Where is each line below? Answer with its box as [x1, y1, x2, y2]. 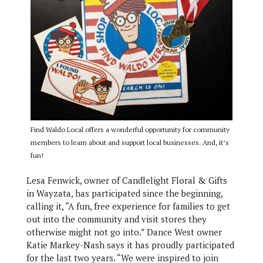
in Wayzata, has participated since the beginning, [26, 187, 222, 200]
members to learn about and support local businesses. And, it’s [30, 138, 229, 147]
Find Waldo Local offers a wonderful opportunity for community [30, 125, 230, 134]
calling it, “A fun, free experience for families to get [26, 200, 230, 213]
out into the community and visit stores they [26, 213, 207, 225]
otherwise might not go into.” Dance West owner [26, 226, 222, 238]
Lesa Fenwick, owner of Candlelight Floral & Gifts [26, 174, 227, 187]
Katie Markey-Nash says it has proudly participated [26, 239, 234, 251]
